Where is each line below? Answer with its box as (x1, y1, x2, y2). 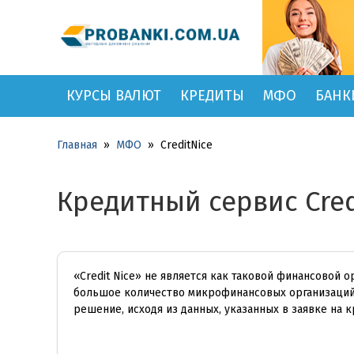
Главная (57, 138, 97, 152)
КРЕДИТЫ (180, 87, 244, 104)
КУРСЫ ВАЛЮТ (66, 87, 161, 104)
